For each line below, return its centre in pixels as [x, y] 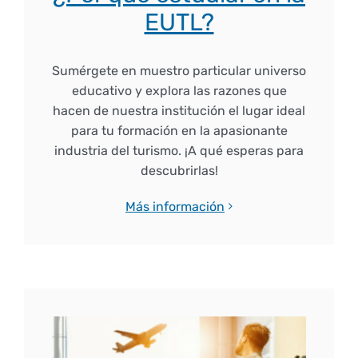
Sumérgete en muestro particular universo [179, 70]
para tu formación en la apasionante [179, 130]
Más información [175, 206]
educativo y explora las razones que [179, 90]
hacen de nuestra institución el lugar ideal [179, 110]
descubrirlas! [179, 170]
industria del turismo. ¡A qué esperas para [179, 150]
